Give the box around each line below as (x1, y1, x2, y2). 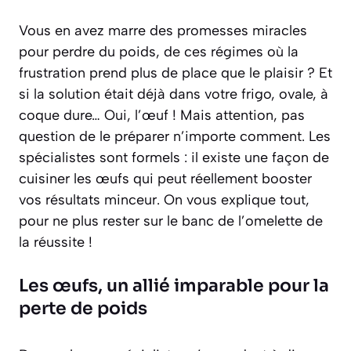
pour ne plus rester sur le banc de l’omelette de (19, 212, 323, 230)
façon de (268, 149, 329, 166)
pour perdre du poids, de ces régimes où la (19, 43, 299, 60)
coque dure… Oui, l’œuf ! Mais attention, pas (19, 107, 305, 124)
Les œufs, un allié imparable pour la (19, 275, 329, 296)
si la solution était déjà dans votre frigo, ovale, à (19, 85, 328, 103)
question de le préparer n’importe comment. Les (19, 128, 331, 145)
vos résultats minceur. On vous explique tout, (19, 191, 309, 208)
